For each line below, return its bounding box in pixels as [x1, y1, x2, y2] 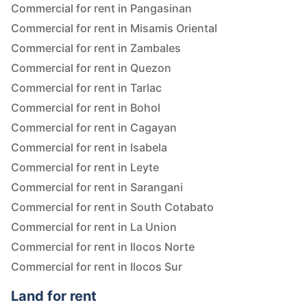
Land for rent [11, 288, 97, 305]
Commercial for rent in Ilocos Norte [11, 240, 195, 254]
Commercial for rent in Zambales [11, 41, 181, 56]
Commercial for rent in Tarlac [11, 81, 162, 95]
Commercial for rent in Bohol [11, 101, 160, 115]
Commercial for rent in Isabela [11, 140, 167, 155]
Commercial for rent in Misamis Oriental [11, 21, 217, 36]
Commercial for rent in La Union [11, 220, 177, 234]
